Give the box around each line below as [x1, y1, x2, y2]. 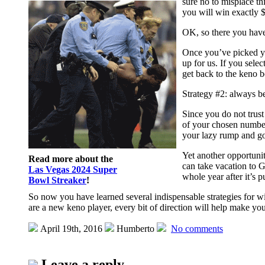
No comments [171, 223, 223, 234]
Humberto [114, 223, 154, 234]
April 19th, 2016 [38, 223, 102, 234]
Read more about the [28, 153, 113, 164]
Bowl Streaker [28, 174, 86, 185]
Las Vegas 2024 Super [28, 164, 117, 174]
